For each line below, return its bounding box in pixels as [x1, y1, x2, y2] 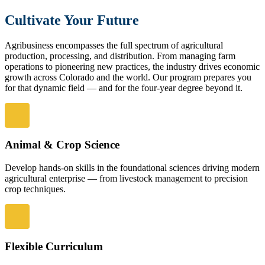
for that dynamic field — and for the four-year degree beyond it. [5, 82, 243, 93]
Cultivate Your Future [5, 12, 139, 28]
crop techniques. [5, 184, 66, 195]
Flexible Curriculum [5, 240, 103, 253]
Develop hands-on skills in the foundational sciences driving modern [5, 163, 260, 173]
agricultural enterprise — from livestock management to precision [5, 173, 248, 184]
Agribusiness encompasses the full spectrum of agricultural [5, 40, 223, 50]
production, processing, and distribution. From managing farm [5, 50, 235, 61]
